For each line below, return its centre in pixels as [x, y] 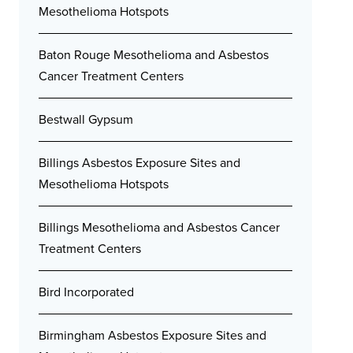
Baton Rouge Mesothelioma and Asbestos [154, 55]
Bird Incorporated [86, 292]
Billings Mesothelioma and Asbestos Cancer [159, 227]
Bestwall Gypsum [86, 119]
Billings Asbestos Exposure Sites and [139, 163]
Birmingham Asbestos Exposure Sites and [152, 335]
